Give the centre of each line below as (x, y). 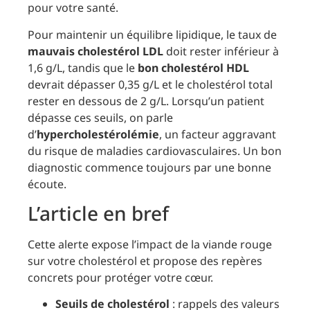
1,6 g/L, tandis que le (83, 67)
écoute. (47, 184)
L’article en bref (98, 213)
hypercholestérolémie (98, 134)
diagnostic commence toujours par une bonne (149, 167)
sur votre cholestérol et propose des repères (145, 261)
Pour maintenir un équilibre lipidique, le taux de (152, 34)
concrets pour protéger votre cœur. (120, 278)
